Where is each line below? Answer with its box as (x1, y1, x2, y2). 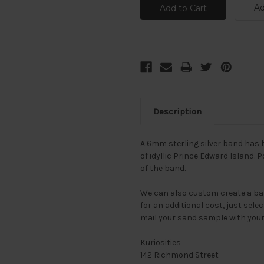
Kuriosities (140, 237, 181, 248)
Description (153, 106, 202, 117)
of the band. (140, 163, 186, 174)
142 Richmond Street (140, 250, 219, 260)
